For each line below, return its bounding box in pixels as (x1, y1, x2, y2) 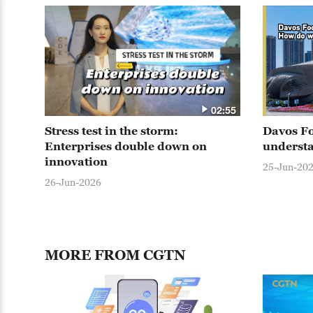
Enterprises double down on (45, 140, 207, 152)
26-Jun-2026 (45, 176, 101, 188)
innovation (45, 155, 108, 168)
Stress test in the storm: (45, 124, 178, 137)
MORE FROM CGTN (45, 247, 186, 263)
